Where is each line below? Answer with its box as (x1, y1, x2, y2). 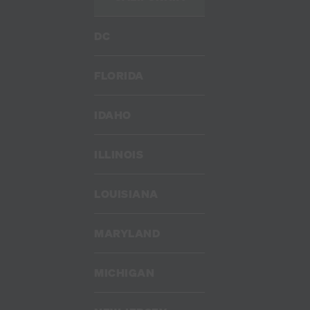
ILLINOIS (94, 146, 143, 162)
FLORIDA (94, 67, 144, 83)
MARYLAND (94, 225, 160, 241)
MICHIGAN (94, 264, 154, 280)
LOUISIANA (94, 185, 158, 201)
